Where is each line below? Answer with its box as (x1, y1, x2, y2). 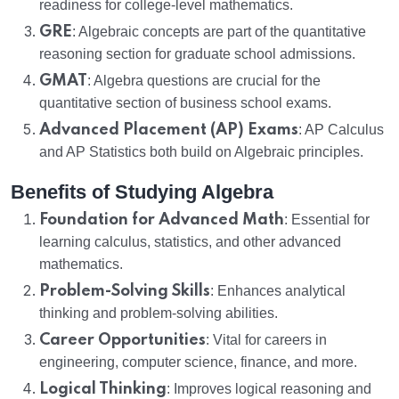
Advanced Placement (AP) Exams (39, 122, 298, 139)
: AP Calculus (298, 122, 384, 138)
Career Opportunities (39, 332, 206, 349)
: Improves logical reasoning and (167, 381, 371, 397)
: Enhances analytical (210, 283, 346, 299)
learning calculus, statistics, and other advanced (39, 234, 341, 250)
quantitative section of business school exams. (39, 95, 331, 111)
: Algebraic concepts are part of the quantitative (72, 24, 366, 40)
